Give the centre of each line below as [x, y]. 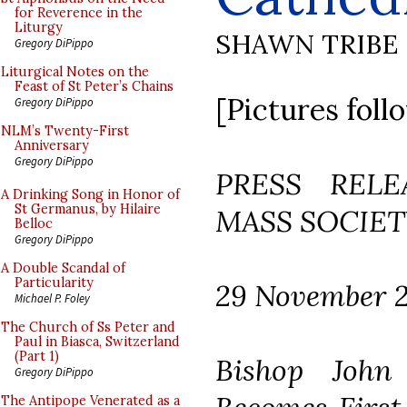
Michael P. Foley [52, 298]
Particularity [54, 283]
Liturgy [39, 27]
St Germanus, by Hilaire [88, 209]
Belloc [34, 223]
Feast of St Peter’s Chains [94, 86]
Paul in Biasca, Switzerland [97, 342]
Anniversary [52, 145]
